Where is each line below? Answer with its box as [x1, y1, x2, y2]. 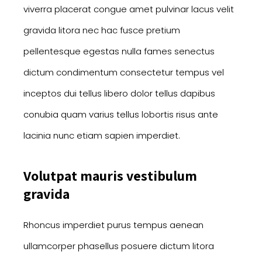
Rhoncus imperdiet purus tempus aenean [23, 219, 204, 232]
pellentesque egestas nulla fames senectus [23, 45, 215, 58]
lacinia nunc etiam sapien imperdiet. [23, 129, 180, 142]
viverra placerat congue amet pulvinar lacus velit [23, 3, 234, 16]
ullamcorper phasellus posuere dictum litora [23, 240, 214, 253]
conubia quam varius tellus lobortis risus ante [23, 108, 218, 121]
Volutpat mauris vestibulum [23, 166, 197, 185]
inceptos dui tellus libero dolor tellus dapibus [23, 87, 215, 100]
